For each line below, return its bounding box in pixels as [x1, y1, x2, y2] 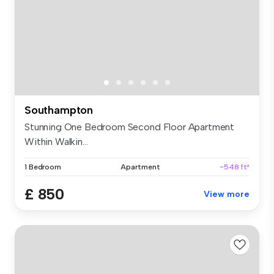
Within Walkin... [24, 135, 88, 147]
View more [204, 188, 250, 199]
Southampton [24, 103, 94, 117]
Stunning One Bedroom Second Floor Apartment [24, 120, 235, 133]
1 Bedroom [24, 162, 61, 171]
